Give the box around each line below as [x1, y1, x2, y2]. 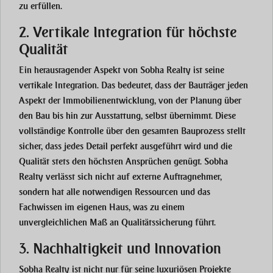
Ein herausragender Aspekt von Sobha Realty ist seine [19, 65, 224, 76]
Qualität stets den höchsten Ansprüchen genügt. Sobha [19, 156, 228, 168]
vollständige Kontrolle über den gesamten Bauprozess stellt [19, 126, 246, 137]
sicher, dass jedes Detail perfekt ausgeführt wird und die [19, 141, 232, 152]
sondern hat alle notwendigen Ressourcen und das [19, 186, 210, 198]
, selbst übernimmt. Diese [141, 110, 236, 122]
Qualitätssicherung [121, 217, 193, 229]
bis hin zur [50, 110, 95, 122]
